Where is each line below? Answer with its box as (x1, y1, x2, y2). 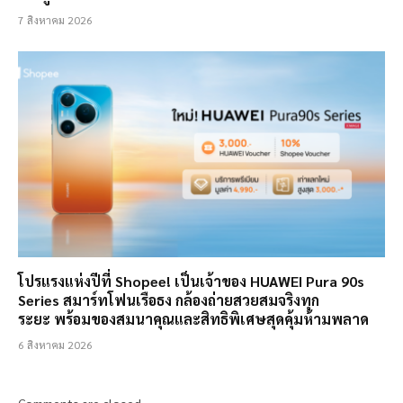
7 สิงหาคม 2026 (18, 12, 93, 27)
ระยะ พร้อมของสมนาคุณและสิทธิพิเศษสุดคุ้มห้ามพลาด (18, 309, 369, 329)
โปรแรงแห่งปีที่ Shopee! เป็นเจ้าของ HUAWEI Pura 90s (18, 272, 364, 291)
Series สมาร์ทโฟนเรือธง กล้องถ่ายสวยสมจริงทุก (18, 291, 319, 310)
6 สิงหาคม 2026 (18, 337, 93, 353)
